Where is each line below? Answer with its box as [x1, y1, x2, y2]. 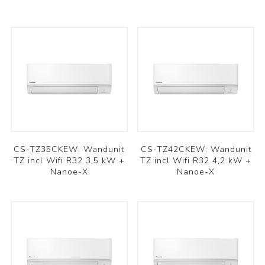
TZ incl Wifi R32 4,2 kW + [140, 154, 252, 166]
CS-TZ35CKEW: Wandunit [14, 143, 125, 155]
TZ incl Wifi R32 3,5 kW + [13, 154, 125, 166]
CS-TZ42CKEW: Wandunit [140, 143, 251, 155]
